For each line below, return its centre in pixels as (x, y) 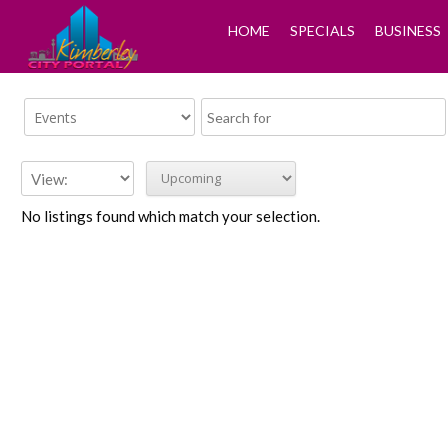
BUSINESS (407, 30)
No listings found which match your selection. (170, 216)
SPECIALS (322, 30)
